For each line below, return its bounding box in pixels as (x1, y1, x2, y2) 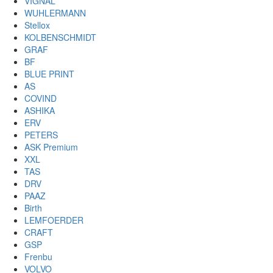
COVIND (24, 92, 57, 104)
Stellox (24, 19, 50, 31)
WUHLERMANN (24, 7, 86, 19)
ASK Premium (24, 141, 78, 153)
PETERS (24, 129, 58, 141)
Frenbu (24, 250, 52, 263)
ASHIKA (24, 104, 55, 116)
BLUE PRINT (24, 68, 74, 80)
